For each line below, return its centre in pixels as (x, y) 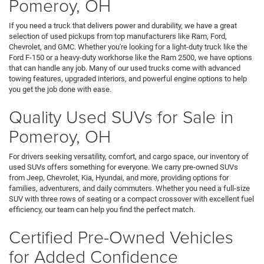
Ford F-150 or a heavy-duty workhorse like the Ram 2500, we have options (131, 58)
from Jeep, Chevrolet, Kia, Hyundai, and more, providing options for (119, 178)
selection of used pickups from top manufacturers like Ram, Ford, (118, 37)
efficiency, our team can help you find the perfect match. (102, 210)
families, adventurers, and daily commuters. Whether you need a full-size (129, 189)
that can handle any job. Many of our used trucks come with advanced (125, 68)
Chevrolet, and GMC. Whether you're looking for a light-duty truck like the (128, 47)
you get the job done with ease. (60, 90)
